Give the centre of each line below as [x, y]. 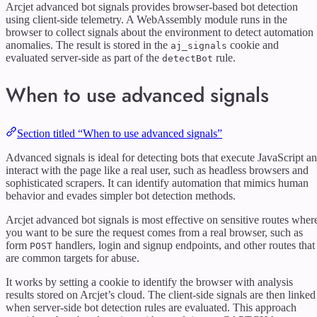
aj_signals [199, 46]
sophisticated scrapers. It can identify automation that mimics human [157, 183]
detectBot [188, 58]
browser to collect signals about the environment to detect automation [160, 32]
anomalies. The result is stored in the [88, 45]
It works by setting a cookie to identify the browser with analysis [149, 282]
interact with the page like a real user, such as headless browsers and [157, 171]
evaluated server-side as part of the [84, 58]
